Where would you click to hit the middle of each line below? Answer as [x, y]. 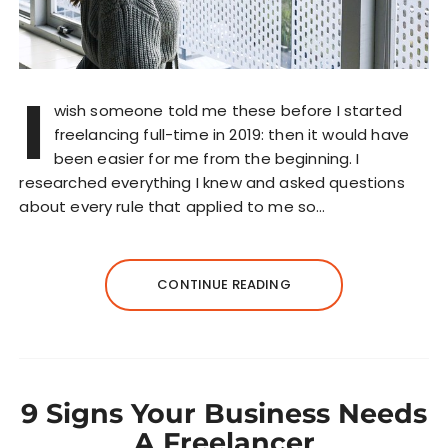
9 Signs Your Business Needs [224, 413]
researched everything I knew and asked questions [212, 182]
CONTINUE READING [224, 284]
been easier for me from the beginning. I [206, 158]
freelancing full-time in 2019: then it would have [231, 134]
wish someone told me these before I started [228, 110]
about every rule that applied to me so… [172, 206]
